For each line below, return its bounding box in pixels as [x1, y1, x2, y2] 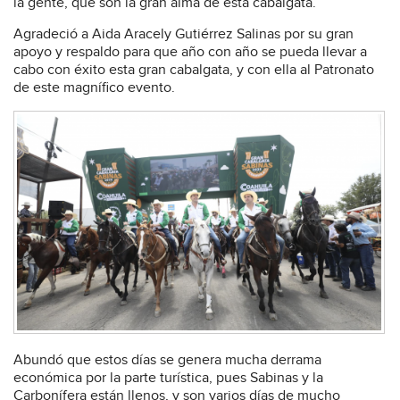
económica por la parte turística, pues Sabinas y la [13, 370, 323, 387]
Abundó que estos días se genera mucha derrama [13, 352, 321, 370]
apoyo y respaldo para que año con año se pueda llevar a [13, 44, 367, 62]
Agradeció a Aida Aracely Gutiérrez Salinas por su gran [13, 26, 354, 44]
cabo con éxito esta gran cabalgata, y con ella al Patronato [13, 62, 374, 79]
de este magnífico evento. [13, 79, 175, 97]
